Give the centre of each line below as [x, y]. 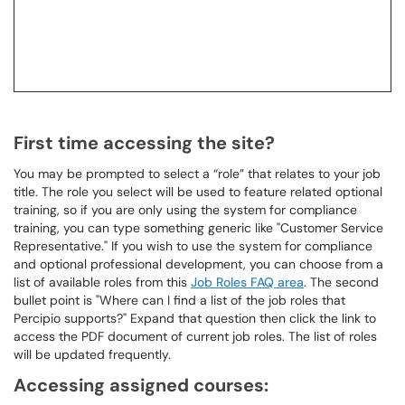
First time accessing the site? [144, 143]
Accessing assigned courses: [141, 385]
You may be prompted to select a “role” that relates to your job [197, 174]
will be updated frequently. [94, 354]
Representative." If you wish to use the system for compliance [193, 246]
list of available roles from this [102, 282]
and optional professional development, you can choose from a [198, 264]
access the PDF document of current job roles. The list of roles [195, 336]
